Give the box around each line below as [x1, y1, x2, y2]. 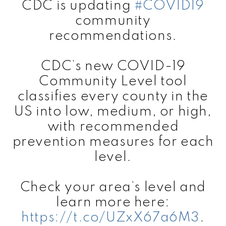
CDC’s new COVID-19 [40, 59, 186, 73]
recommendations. [49, 29, 177, 43]
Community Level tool [39, 74, 187, 88]
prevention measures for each [12, 135, 214, 149]
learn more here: [56, 195, 170, 209]
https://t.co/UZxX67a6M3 [21, 210, 200, 224]
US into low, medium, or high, [14, 104, 212, 119]
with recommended [47, 120, 179, 134]
